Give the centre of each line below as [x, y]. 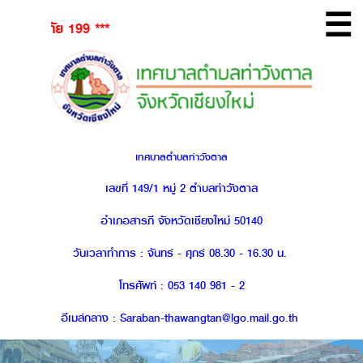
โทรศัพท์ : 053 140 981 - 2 [181, 286]
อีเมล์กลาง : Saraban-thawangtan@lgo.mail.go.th [181, 318]
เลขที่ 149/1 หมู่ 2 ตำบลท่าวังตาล [181, 189]
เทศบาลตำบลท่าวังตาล [181, 158]
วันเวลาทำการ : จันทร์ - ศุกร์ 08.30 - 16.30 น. [181, 254]
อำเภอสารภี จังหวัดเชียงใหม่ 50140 [181, 221]
